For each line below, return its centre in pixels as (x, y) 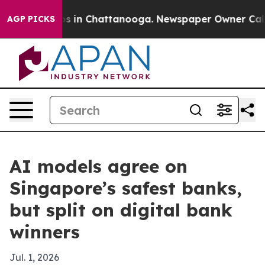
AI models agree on (98, 166)
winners (45, 232)
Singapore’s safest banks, (126, 188)
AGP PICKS (31, 19)
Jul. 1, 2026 (34, 257)
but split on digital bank (121, 210)
